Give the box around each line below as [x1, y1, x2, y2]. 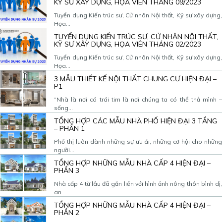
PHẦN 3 [54, 166, 79, 175]
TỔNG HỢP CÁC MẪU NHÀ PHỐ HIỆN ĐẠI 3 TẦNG [54, 116, 217, 125]
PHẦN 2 [54, 208, 79, 217]
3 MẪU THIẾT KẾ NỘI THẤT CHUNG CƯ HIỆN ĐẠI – [54, 74, 217, 83]
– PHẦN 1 [54, 123, 85, 133]
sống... [54, 104, 73, 111]
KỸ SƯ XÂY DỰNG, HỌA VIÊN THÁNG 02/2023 [54, 39, 201, 49]
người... [54, 146, 74, 154]
